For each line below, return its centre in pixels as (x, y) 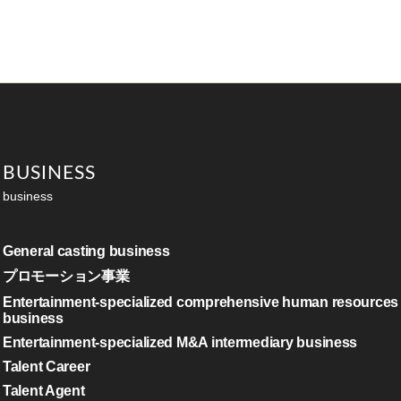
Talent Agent (43, 391)
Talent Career (46, 367)
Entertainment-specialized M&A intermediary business (180, 342)
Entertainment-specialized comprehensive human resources (200, 302)
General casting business (86, 251)
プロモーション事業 (66, 276)
